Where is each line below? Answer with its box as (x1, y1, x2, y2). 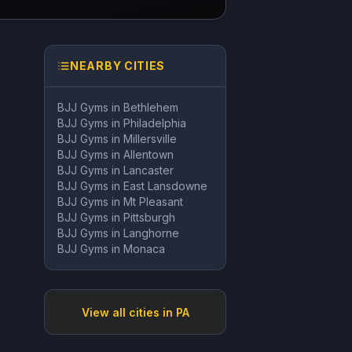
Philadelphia (123, 116, 186, 130)
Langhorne (123, 226, 179, 240)
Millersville (123, 132, 177, 145)
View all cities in (81, 306, 176, 319)
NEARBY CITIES (70, 59, 166, 72)
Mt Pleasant (123, 195, 183, 208)
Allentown (123, 148, 174, 161)
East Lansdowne (123, 179, 207, 192)
